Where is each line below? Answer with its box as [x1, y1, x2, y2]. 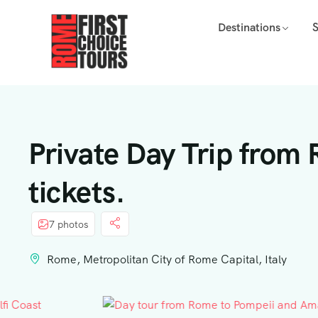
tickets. [28, 172, 124, 212]
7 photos [49, 217, 89, 231]
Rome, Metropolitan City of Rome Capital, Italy [47, 252, 287, 267]
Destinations [217, 20, 280, 35]
